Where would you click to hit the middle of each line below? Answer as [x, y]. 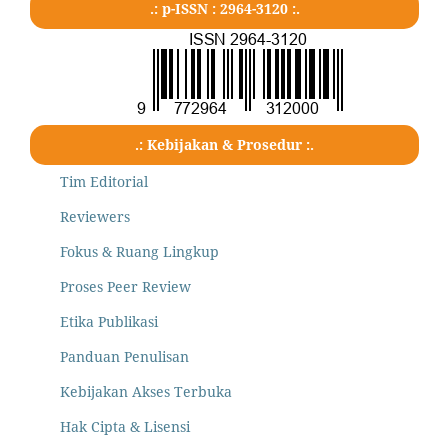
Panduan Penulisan [124, 357]
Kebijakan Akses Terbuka [146, 392]
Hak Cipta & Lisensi [125, 427]
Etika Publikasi [109, 322]
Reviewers [95, 217]
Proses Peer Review [125, 287]
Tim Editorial [104, 182]
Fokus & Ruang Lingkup [139, 252]
